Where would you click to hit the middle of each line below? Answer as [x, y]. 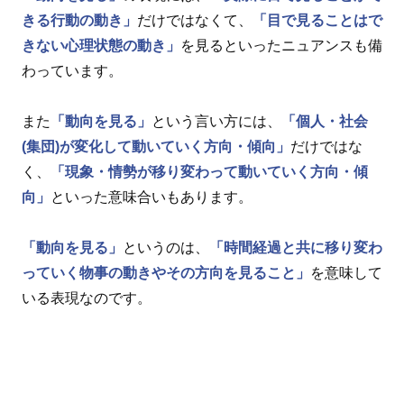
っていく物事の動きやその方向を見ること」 [166, 273]
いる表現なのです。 [87, 298]
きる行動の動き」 [79, 21]
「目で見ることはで [317, 21]
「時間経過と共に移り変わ [296, 248]
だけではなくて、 [195, 21]
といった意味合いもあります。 [151, 197]
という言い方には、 [216, 122]
